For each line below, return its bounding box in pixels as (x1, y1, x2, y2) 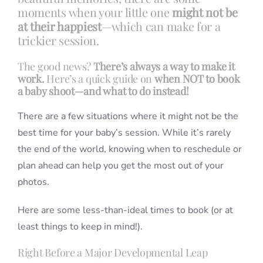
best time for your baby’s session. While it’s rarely (17, 126, 231, 139)
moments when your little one (17, 4, 173, 20)
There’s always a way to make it (93, 59, 235, 73)
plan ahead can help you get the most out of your (17, 159, 224, 172)
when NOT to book (154, 71, 240, 86)
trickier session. (17, 32, 99, 48)
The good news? (17, 59, 93, 73)
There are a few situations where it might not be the (17, 109, 238, 123)
